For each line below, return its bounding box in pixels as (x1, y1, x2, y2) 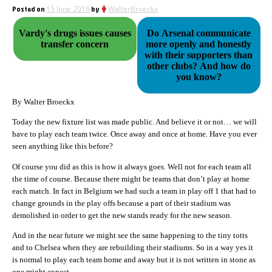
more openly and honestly (146, 39, 252, 49)
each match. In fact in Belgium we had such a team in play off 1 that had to (12, 186, 256, 195)
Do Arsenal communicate (146, 28, 251, 38)
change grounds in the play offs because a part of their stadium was (12, 198, 231, 208)
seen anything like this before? (12, 141, 113, 151)
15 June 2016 (46, 4, 90, 14)
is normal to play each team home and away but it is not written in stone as (12, 255, 256, 265)
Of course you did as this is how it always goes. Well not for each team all (12, 161, 251, 171)
